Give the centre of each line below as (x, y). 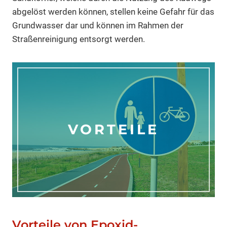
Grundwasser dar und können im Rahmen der (98, 25)
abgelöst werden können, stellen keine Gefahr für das (113, 11)
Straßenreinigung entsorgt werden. (79, 39)
